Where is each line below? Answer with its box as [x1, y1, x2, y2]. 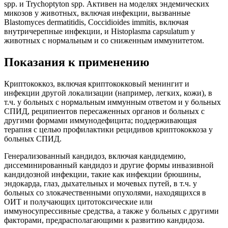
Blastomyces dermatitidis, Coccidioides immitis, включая [4, 18, 188, 27]
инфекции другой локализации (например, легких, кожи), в [4, 88, 212, 97]
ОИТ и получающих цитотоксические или [4, 197, 153, 206]
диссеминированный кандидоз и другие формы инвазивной [4, 160, 214, 169]
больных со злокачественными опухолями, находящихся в [4, 188, 206, 197]
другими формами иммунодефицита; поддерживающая [4, 116, 196, 125]
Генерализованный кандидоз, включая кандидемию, [4, 151, 186, 160]
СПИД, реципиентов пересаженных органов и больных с [4, 106, 205, 116]
